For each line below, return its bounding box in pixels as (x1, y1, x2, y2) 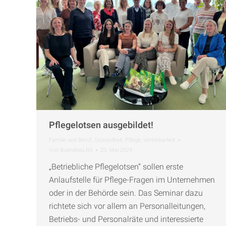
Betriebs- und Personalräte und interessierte (49, 214, 203, 224)
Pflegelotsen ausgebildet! (49, 119, 153, 130)
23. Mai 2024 (100, 146, 132, 153)
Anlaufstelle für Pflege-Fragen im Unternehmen (49, 175, 215, 185)
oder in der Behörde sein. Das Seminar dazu (49, 188, 203, 198)
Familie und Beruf (49, 136, 92, 143)
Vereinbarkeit (143, 136, 176, 143)
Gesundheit (94, 136, 123, 143)
